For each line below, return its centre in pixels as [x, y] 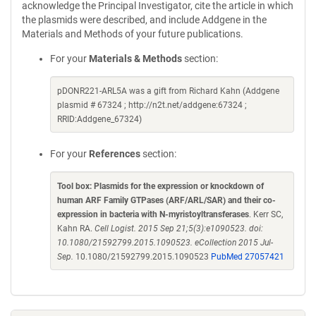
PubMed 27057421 [248, 257]
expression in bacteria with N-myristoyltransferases [153, 214]
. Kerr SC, [266, 214]
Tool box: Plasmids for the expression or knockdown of [160, 186]
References [115, 154]
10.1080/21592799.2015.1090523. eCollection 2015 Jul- [165, 243]
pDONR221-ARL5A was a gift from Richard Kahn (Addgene [168, 91]
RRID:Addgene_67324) [99, 119]
